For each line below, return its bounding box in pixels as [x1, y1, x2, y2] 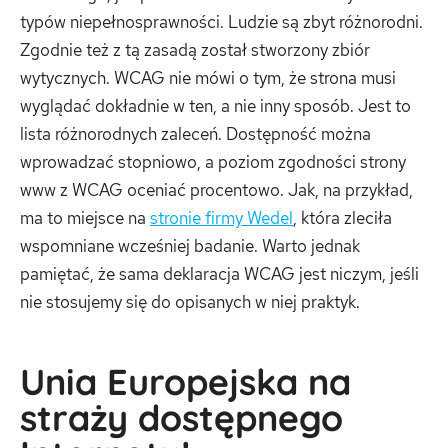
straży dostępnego [20, 395, 343, 441]
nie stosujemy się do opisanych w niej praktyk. [20, 291, 360, 314]
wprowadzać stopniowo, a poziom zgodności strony [20, 151, 406, 174]
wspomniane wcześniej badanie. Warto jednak [20, 235, 360, 258]
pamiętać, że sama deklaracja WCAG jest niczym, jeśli [20, 263, 419, 286]
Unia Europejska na [20, 359, 351, 405]
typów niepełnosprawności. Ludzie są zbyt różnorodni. [20, 11, 423, 34]
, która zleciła [293, 207, 392, 230]
